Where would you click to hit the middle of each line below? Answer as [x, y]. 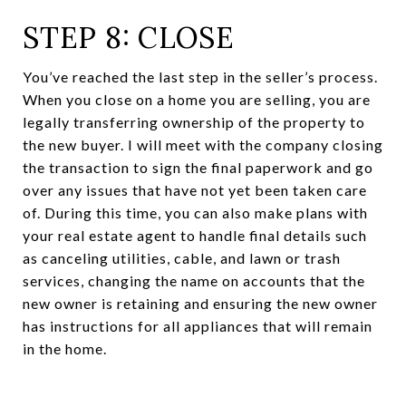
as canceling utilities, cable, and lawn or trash [182, 258]
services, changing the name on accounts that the [194, 281]
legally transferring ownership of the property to [194, 122]
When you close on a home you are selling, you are [197, 100]
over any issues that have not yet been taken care [195, 190]
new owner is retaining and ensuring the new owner [200, 304]
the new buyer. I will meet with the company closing [203, 145]
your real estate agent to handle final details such [195, 236]
